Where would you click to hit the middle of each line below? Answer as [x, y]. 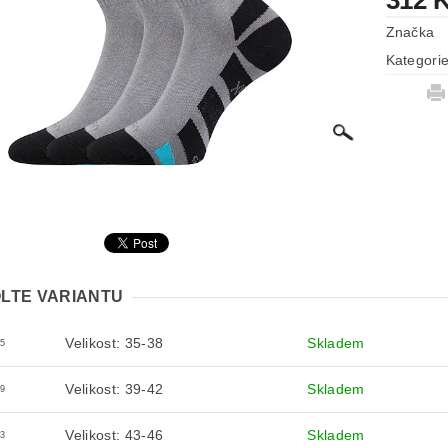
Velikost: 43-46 [114, 435]
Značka [410, 32]
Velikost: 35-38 [114, 343]
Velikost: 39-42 [114, 389]
